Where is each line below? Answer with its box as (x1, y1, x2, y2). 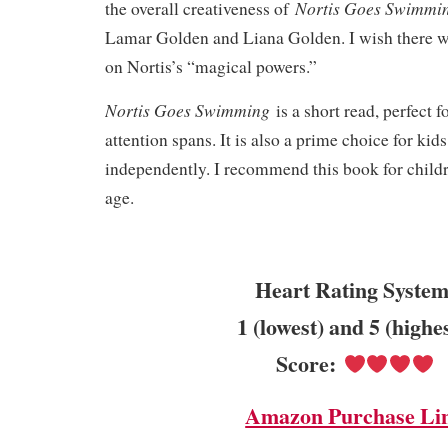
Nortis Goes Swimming (105, 97, 276, 122)
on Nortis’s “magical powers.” (105, 54, 323, 78)
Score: (276, 346, 344, 379)
